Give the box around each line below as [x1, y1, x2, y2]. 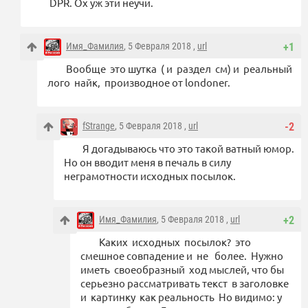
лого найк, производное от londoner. [47, 76, 232, 89]
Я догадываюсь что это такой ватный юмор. [82, 142, 294, 155]
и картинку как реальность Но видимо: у [80, 290, 282, 304]
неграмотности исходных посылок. [64, 169, 236, 183]
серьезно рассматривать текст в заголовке [80, 276, 289, 290]
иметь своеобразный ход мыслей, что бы [80, 263, 286, 276]
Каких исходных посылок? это [99, 235, 251, 249]
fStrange [82, 120, 115, 132]
